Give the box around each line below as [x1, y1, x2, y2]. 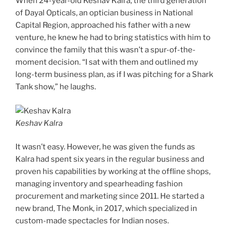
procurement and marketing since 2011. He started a [15, 191, 204, 201]
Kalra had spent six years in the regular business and [15, 155, 204, 164]
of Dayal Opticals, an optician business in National [15, 8, 193, 18]
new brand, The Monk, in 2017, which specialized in [15, 204, 197, 214]
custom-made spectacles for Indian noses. [15, 216, 169, 226]
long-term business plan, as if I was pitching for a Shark [15, 70, 213, 80]
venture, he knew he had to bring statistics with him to [15, 33, 210, 43]
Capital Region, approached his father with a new [15, 21, 190, 30]
